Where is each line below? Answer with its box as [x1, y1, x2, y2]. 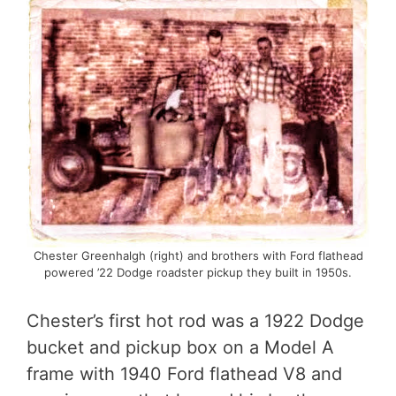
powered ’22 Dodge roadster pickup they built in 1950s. [44, 264, 352, 279]
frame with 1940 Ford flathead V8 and [27, 362, 342, 385]
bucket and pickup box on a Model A [27, 336, 334, 358]
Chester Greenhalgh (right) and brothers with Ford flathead [33, 247, 363, 263]
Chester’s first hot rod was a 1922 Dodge [27, 309, 364, 331]
